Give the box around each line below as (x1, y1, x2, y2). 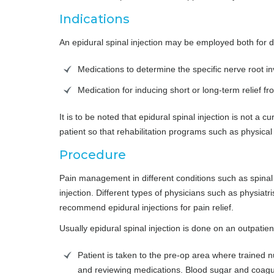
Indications (59, 11, 130, 26)
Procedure (59, 147, 126, 162)
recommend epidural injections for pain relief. (59, 202, 234, 212)
